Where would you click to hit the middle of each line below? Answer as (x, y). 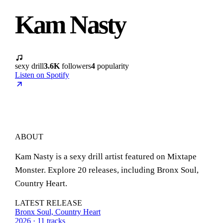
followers (75, 66)
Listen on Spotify (42, 75)
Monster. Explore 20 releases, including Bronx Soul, (107, 170)
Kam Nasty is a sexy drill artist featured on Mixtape (106, 156)
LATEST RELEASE (49, 203)
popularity (112, 66)
